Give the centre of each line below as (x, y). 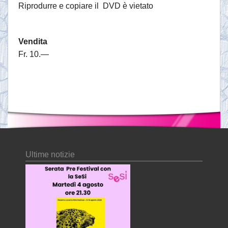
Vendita (33, 42)
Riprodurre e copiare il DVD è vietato (86, 6)
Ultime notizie (50, 155)
